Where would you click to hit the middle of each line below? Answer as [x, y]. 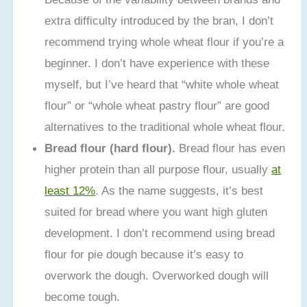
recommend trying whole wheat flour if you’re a [164, 42]
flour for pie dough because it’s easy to [144, 255]
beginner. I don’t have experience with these [157, 63]
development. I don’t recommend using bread [160, 233]
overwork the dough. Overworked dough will [157, 276]
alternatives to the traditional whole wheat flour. [165, 127]
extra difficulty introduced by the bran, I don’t [159, 21]
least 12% [70, 191]
